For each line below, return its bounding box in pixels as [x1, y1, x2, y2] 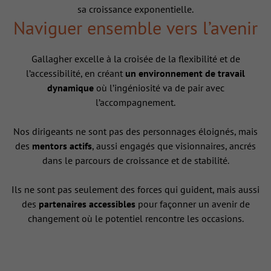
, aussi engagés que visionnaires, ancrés [92, 140, 256, 152]
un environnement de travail [125, 67, 245, 80]
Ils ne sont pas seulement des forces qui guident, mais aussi [11, 183, 260, 196]
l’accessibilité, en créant [26, 67, 125, 80]
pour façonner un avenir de [135, 198, 250, 211]
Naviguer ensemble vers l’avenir [13, 16, 258, 40]
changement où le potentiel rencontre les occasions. [27, 212, 244, 225]
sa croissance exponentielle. [77, 3, 194, 16]
